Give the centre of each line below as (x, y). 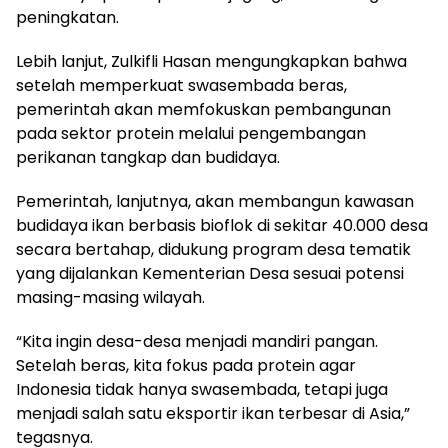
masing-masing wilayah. (110, 297)
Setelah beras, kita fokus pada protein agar (186, 365)
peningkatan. (67, 17)
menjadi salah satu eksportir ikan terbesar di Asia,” (213, 413)
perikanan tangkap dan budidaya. (148, 157)
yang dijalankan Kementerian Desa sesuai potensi (210, 273)
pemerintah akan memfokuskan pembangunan (203, 109)
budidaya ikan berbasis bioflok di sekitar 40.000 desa (222, 225)
